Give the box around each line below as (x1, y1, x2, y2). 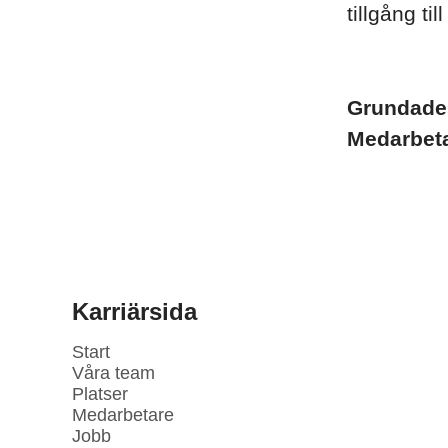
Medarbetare (72, 405, 174, 425)
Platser (72, 384, 128, 404)
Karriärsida (72, 298, 197, 325)
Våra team (72, 363, 155, 383)
